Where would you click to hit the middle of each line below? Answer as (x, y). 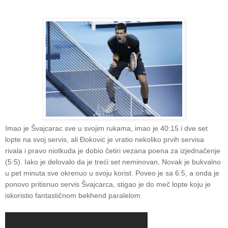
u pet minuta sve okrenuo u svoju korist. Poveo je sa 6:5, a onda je (112, 173)
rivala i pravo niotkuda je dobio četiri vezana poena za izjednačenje (113, 150)
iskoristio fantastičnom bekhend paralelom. (75, 195)
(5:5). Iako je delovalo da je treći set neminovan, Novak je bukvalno (113, 162)
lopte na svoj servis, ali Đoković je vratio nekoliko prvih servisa (105, 139)
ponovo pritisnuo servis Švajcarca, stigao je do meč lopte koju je (108, 184)
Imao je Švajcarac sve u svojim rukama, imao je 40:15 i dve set (106, 128)
